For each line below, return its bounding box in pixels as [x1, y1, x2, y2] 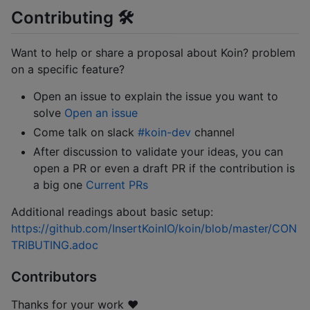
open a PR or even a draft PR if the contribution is [33, 161, 295, 175]
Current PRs [86, 177, 148, 192]
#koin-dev [138, 125, 191, 139]
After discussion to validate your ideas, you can [33, 144, 283, 158]
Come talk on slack [33, 125, 138, 139]
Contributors [11, 268, 97, 286]
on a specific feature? [11, 62, 125, 76]
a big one [33, 177, 86, 192]
